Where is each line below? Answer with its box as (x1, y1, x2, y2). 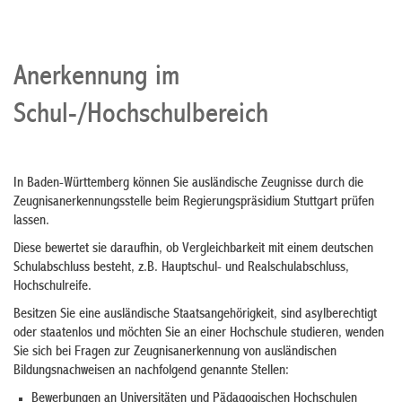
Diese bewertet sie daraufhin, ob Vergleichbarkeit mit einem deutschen (13, 242, 373, 257)
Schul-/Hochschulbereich (13, 101, 268, 130)
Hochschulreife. (13, 280, 92, 294)
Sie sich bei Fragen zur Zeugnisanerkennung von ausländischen (13, 345, 336, 360)
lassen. (13, 214, 49, 229)
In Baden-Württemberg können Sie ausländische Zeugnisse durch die (13, 177, 363, 191)
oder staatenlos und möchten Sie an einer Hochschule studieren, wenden (13, 327, 384, 341)
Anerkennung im (13, 64, 179, 92)
